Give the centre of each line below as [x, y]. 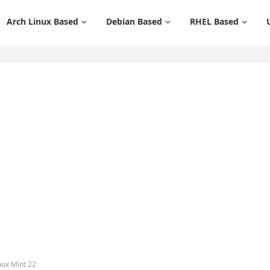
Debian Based [134, 21]
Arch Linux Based [42, 21]
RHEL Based [214, 21]
